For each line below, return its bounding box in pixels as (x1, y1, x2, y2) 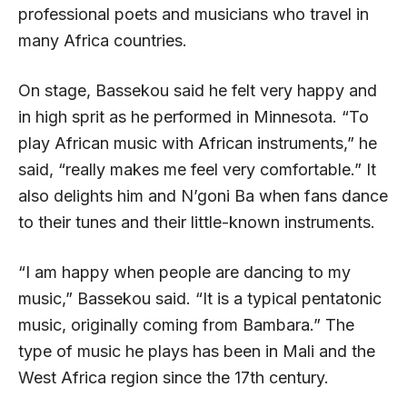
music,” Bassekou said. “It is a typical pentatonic (18, 288, 382, 308)
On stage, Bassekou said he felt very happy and (18, 80, 377, 100)
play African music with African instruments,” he (18, 133, 377, 153)
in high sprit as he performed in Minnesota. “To (18, 106, 369, 126)
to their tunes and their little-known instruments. (18, 212, 375, 232)
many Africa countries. (18, 30, 187, 50)
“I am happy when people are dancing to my (18, 262, 351, 282)
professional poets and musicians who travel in (18, 4, 369, 24)
